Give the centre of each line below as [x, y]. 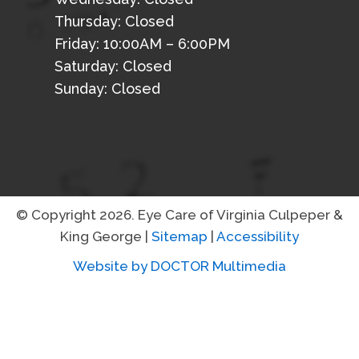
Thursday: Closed [114, 21]
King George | [106, 236]
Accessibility [258, 236]
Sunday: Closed [107, 88]
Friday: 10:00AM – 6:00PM [142, 43]
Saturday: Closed [113, 66]
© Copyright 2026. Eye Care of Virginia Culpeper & [179, 214]
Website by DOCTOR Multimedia [179, 266]
